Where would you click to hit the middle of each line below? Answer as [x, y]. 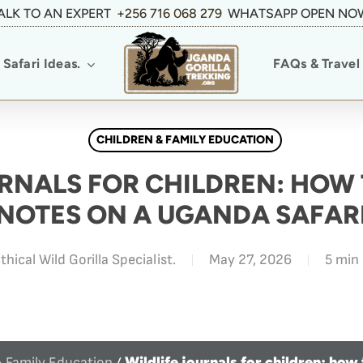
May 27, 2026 [250, 260]
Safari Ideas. [42, 63]
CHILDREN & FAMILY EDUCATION [185, 140]
